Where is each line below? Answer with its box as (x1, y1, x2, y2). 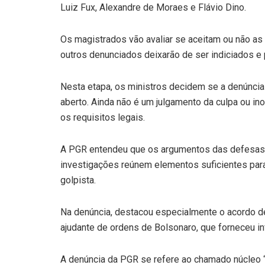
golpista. (60, 174, 96, 186)
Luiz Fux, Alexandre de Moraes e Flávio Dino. (60, 1, 246, 13)
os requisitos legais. (60, 111, 145, 123)
